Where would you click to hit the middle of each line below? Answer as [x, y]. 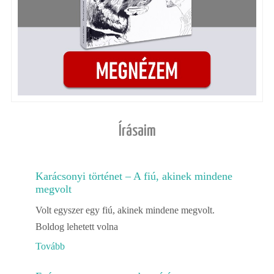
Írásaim [137, 131]
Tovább [50, 246]
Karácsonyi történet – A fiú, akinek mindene [134, 176]
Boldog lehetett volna [76, 227]
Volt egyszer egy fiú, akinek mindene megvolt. [125, 210]
